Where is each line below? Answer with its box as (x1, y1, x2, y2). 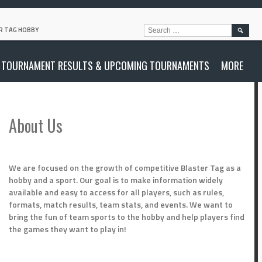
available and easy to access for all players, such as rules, (9, 186, 225, 198)
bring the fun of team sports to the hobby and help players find (9, 211, 245, 223)
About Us (9, 113, 63, 137)
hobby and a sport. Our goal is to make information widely (9, 174, 223, 186)
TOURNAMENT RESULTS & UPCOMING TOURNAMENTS (1, 58, 209, 73)
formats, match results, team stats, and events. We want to (9, 198, 233, 211)
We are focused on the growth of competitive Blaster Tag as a (9, 161, 242, 174)
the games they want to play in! (9, 223, 127, 235)
